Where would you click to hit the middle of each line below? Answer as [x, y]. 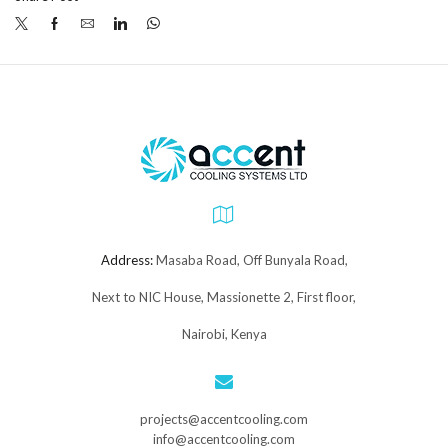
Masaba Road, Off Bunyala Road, [250, 260]
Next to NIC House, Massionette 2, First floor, [224, 297]
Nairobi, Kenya [224, 334]
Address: [126, 260]
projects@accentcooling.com [224, 419]
